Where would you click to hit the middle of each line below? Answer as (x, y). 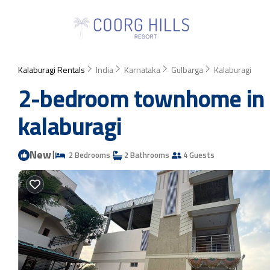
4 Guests (198, 155)
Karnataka (142, 70)
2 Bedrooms (88, 155)
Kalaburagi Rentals (52, 70)
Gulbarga (187, 70)
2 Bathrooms (146, 155)
